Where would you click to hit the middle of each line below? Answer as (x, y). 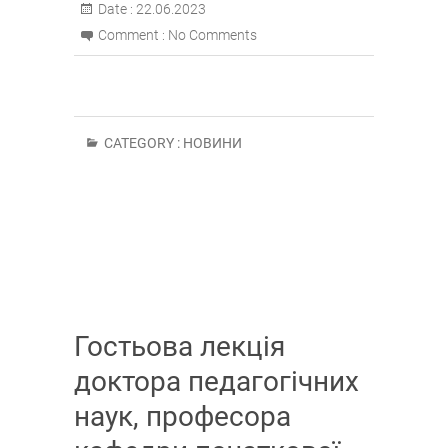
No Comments (212, 35)
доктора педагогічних (216, 382)
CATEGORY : (142, 143)
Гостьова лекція (179, 347)
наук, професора (182, 417)
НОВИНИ (212, 143)
